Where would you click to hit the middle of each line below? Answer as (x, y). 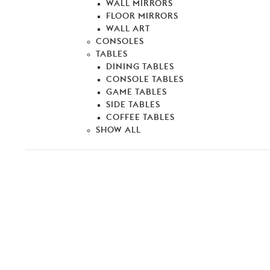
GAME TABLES (136, 93)
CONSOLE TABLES (145, 80)
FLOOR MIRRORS (142, 17)
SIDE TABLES (133, 105)
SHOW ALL (118, 130)
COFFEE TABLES (140, 118)
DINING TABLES (140, 67)
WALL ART (128, 29)
